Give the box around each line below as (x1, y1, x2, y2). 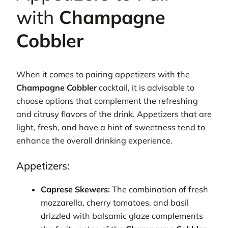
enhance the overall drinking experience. (16, 135, 173, 146)
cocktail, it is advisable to (97, 82, 194, 93)
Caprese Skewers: (41, 184, 110, 195)
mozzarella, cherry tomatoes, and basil (41, 197, 189, 208)
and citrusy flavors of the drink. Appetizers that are (16, 109, 212, 120)
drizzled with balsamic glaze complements (41, 211, 204, 221)
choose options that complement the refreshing (16, 96, 198, 106)
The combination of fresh (110, 184, 209, 195)
